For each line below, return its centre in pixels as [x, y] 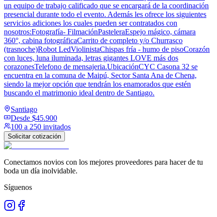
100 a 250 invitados [41, 126]
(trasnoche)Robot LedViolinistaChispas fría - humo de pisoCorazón [107, 49]
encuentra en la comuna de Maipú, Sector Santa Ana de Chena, [100, 75]
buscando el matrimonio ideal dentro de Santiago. [79, 93]
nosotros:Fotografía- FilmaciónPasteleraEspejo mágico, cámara [100, 31]
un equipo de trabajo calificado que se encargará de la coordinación [106, 5]
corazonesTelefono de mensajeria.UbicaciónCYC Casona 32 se [101, 66]
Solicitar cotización [34, 136]
